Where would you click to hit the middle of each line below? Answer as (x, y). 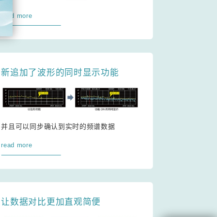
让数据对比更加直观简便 (51, 202)
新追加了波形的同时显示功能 (60, 73)
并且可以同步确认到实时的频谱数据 (58, 126)
